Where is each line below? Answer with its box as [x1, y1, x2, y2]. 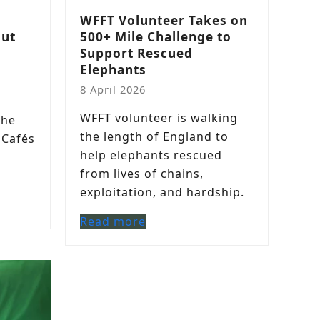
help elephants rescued [80, 147, 222, 163]
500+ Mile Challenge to [80, 29, 231, 45]
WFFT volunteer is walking [80, 110, 238, 126]
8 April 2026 [80, 82, 146, 96]
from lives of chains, [80, 166, 204, 181]
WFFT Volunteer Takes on [80, 12, 248, 29]
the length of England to [80, 129, 229, 144]
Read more [80, 214, 146, 229]
